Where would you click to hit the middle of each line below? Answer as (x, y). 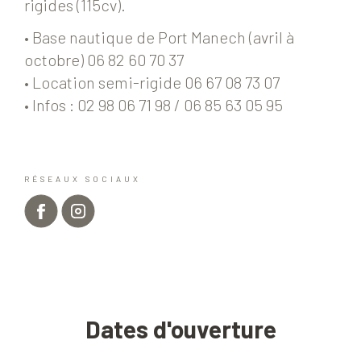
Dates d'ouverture (180, 329)
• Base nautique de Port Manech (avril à (159, 37)
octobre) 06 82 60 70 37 (104, 60)
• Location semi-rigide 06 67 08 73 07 (152, 83)
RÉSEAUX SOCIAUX (83, 179)
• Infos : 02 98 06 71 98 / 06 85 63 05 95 (154, 105)
